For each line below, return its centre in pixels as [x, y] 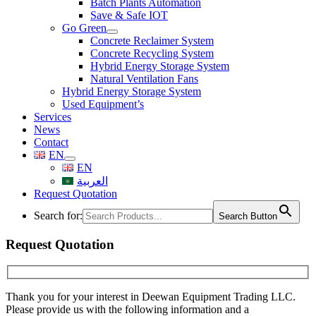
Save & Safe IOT [129, 15]
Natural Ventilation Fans [144, 79]
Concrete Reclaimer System [152, 41]
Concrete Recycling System [152, 53]
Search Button [248, 216]
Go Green [84, 28]
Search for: [58, 215]
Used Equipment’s [103, 104]
